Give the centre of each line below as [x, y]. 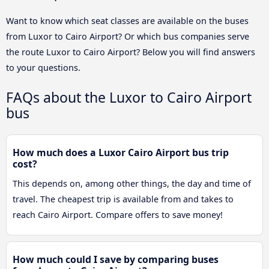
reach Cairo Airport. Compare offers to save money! [118, 215]
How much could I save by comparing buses [116, 260]
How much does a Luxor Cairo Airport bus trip [121, 153]
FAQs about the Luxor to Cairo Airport [129, 98]
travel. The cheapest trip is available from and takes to [123, 199]
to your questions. [43, 68]
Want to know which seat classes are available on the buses [127, 21]
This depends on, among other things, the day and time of [132, 184]
